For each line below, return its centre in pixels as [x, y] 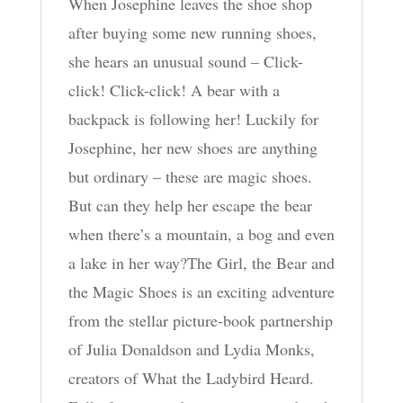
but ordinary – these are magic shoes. [190, 176]
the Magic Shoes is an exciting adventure [201, 291]
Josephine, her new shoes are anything [193, 147]
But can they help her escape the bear [190, 205]
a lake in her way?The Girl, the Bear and [201, 262]
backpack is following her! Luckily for [193, 118]
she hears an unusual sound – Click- [185, 61]
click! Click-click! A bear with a [174, 90]
